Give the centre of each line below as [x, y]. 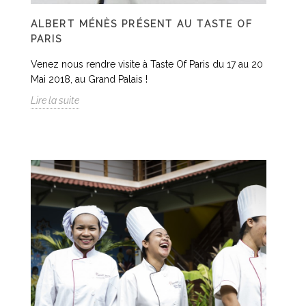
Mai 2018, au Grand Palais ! [89, 79]
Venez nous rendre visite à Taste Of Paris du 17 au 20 [147, 64]
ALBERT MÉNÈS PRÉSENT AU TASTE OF [142, 24]
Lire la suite [55, 100]
